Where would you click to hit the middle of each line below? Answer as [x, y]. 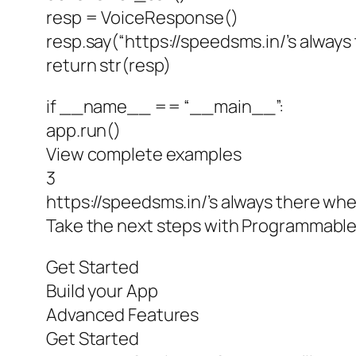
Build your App [102, 291]
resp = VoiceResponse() [142, 18]
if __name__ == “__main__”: [165, 107]
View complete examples [144, 155]
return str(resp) [108, 66]
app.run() [84, 131]
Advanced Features [123, 315]
